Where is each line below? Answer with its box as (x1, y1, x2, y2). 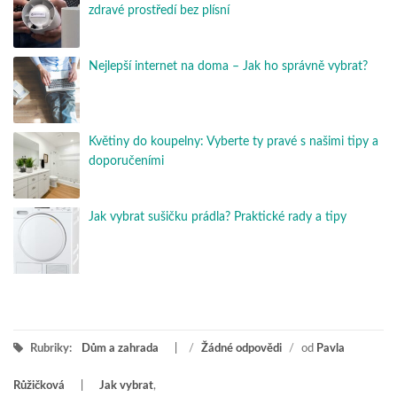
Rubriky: (27, 343, 74, 355)
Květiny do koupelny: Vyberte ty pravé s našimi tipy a (89, 136, 378, 149)
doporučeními (89, 155, 164, 168)
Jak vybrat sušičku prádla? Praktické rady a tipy (89, 211, 346, 224)
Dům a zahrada (82, 343, 159, 355)
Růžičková (13, 380, 65, 393)
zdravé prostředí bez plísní (89, 4, 230, 18)
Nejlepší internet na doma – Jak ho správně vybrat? (89, 60, 368, 74)
